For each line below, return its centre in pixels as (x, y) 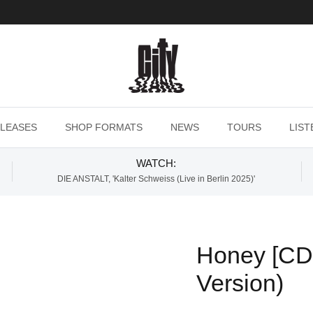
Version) (240, 283)
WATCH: (156, 163)
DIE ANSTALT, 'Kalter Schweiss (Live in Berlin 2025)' (156, 179)
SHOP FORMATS (103, 128)
